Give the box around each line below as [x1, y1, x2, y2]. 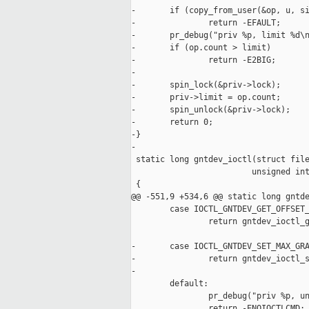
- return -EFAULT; [131, 18, 281, 28]
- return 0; [131, 117, 213, 128]
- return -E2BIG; [131, 55, 276, 66]
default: [131, 279, 208, 289]
